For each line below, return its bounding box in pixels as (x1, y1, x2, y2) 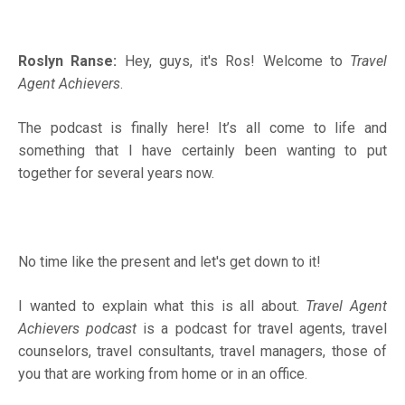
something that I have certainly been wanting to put (18, 141, 387, 159)
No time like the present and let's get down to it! (18, 252, 325, 270)
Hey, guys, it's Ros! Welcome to (117, 52, 350, 70)
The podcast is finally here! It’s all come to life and (18, 118, 387, 137)
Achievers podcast (18, 319, 137, 337)
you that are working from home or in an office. (18, 364, 311, 382)
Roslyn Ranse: (18, 52, 118, 70)
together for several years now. (18, 164, 218, 182)
